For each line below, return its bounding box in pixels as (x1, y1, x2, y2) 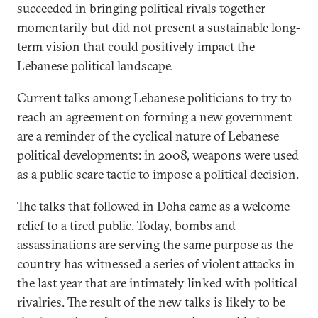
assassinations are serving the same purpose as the (17, 236, 293, 253)
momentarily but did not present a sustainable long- (17, 19, 301, 35)
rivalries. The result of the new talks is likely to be (17, 294, 285, 310)
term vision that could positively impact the (17, 38, 255, 55)
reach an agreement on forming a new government (17, 109, 292, 125)
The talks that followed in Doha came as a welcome (17, 198, 290, 214)
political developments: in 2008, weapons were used (17, 147, 299, 163)
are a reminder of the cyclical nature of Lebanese (17, 128, 279, 144)
